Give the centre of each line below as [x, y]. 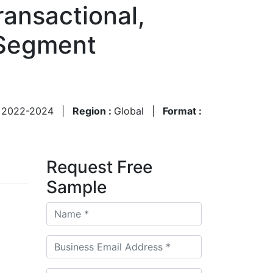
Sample [76, 187]
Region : [93, 111]
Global [129, 111]
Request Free [99, 167]
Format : [182, 111]
